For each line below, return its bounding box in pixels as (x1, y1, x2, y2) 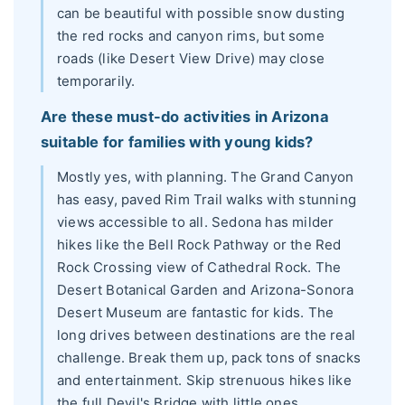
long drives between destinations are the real (57, 325, 356, 344)
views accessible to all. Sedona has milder (57, 212, 334, 231)
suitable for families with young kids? (41, 132, 314, 151)
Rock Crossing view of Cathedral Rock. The (57, 258, 342, 276)
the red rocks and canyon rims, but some (57, 27, 325, 45)
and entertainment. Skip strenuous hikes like (57, 371, 352, 389)
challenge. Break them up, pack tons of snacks (57, 348, 362, 366)
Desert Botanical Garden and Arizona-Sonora (57, 280, 354, 298)
